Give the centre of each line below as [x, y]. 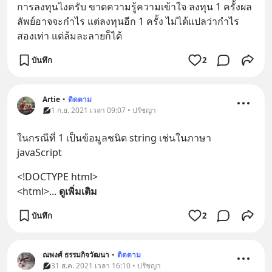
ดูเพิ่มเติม [78, 191]
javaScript [39, 152]
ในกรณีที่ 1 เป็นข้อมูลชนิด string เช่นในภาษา [114, 138]
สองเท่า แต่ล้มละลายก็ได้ [70, 36]
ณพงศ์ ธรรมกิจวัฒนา [76, 255]
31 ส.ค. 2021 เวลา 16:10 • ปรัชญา [106, 266]
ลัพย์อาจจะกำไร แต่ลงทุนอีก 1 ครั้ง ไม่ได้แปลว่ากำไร [128, 21]
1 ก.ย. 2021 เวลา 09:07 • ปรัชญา [104, 110]
